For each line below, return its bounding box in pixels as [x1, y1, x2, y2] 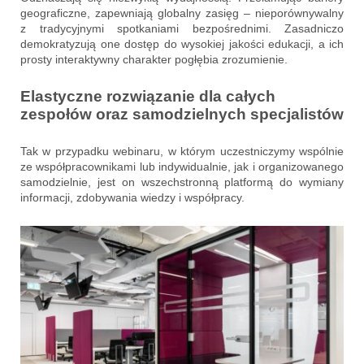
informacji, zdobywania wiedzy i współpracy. [20, 191, 245, 205]
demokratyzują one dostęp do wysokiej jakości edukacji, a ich [20, 37, 344, 51]
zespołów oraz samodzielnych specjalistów [20, 106, 344, 123]
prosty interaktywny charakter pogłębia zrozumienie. [20, 53, 288, 67]
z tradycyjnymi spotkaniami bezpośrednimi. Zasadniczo [20, 22, 344, 36]
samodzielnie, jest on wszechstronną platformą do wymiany [20, 175, 344, 189]
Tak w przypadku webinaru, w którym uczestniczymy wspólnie [20, 145, 344, 158]
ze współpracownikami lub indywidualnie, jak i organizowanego [20, 160, 344, 174]
